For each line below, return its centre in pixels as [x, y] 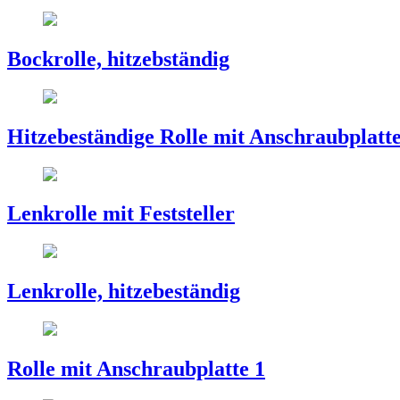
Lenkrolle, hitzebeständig [124, 292]
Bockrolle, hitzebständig [118, 58]
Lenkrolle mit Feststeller [121, 214]
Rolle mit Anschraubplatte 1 [136, 369]
